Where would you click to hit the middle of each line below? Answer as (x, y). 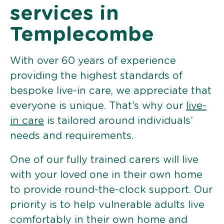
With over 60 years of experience (93, 61)
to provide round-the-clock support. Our (111, 190)
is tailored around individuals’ (118, 121)
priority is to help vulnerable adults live (107, 205)
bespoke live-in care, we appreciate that (111, 91)
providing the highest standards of (96, 76)
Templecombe (82, 35)
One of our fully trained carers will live (104, 160)
